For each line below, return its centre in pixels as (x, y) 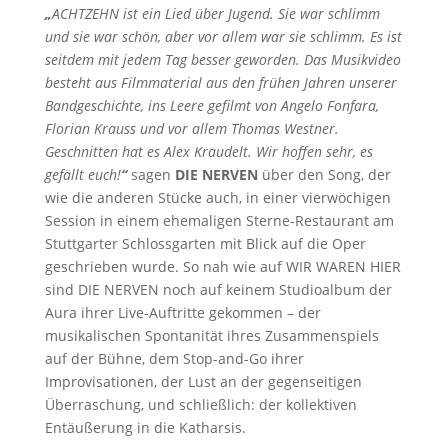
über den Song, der (324, 174)
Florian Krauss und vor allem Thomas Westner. (191, 128)
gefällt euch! (82, 174)
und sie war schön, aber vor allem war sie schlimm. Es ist (223, 36)
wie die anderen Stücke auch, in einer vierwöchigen (217, 197)
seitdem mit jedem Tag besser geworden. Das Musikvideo (222, 59)
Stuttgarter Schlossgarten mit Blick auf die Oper (205, 243)
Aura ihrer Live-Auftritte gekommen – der (182, 312)
